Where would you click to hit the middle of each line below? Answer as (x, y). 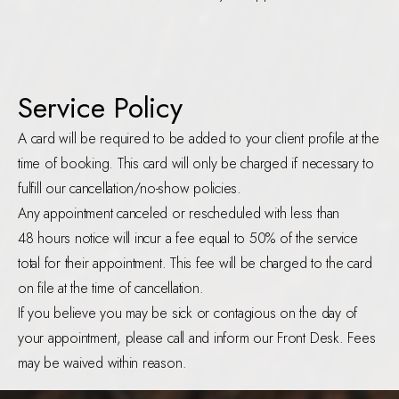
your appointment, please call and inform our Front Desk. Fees (197, 338)
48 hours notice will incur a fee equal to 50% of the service (188, 239)
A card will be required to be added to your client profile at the (199, 139)
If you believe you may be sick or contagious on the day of (188, 313)
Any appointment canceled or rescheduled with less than (179, 214)
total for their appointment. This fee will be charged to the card (195, 264)
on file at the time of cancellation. (111, 289)
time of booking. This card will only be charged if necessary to (196, 164)
